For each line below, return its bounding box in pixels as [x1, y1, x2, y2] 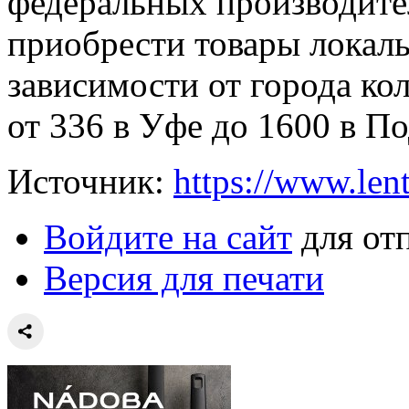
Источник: [7, 162, 173, 202]
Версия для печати [44, 258, 324, 299]
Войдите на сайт [44, 217, 292, 257]
